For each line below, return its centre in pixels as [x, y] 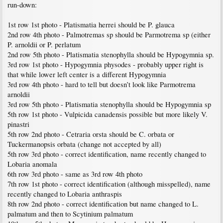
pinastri [18, 124]
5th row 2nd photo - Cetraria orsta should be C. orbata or [91, 134]
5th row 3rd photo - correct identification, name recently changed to [107, 154]
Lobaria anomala [32, 164]
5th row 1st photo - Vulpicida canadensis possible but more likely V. [108, 114]
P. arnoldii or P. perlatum [44, 45]
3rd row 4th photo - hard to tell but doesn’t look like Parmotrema [102, 84]
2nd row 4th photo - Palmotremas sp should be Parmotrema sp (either [109, 35]
